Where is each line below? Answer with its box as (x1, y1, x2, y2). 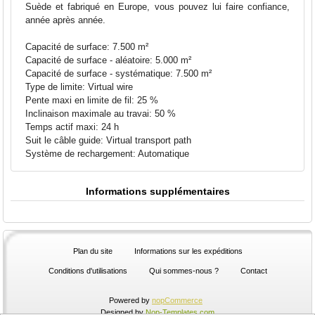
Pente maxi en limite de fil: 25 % (25, 94, 159, 105)
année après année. (25, 14, 106, 25)
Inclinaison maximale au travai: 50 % (25, 108, 176, 119)
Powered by (109, 295, 152, 304)
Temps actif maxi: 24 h (25, 121, 120, 132)
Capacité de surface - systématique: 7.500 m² (25, 67, 212, 79)
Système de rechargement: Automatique (25, 148, 190, 159)
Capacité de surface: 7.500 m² (25, 41, 149, 52)
